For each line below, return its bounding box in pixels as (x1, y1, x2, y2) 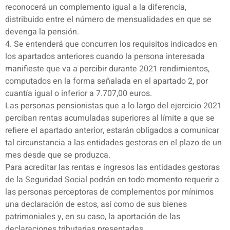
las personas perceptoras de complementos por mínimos (5, 186, 214, 199)
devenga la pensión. (5, 26, 79, 39)
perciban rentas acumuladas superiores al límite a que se (5, 112, 215, 125)
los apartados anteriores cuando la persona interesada (5, 50, 205, 63)
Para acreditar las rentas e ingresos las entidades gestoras (5, 161, 220, 174)
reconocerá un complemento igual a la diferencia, (5, 1, 186, 14)
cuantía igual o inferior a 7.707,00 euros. (5, 87, 152, 100)
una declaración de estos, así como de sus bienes (5, 198, 187, 211)
